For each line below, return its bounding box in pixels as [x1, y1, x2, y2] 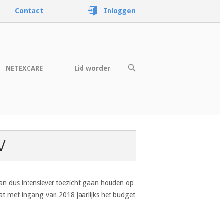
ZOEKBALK [127, 77, 160, 84]
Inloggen [104, 7, 136, 15]
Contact [14, 7, 43, 15]
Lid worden [74, 64, 111, 73]
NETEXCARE [6, 64, 43, 73]
